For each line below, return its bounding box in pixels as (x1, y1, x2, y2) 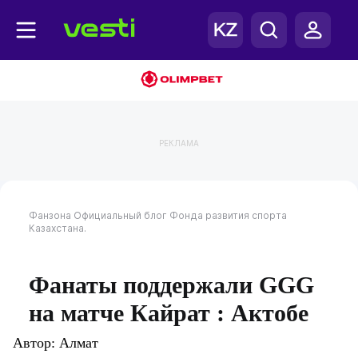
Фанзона (28, 209, 71, 222)
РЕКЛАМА (159, 138, 199, 149)
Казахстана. (28, 222, 86, 235)
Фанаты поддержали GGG (28, 272, 314, 299)
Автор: (13, 335, 59, 352)
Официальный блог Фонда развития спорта (73, 209, 287, 222)
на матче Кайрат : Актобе (28, 300, 308, 327)
